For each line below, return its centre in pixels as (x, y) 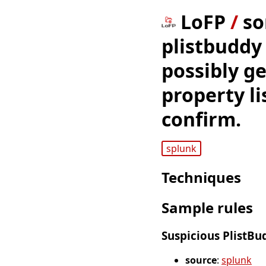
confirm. (201, 119)
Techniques (201, 178)
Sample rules (207, 208)
